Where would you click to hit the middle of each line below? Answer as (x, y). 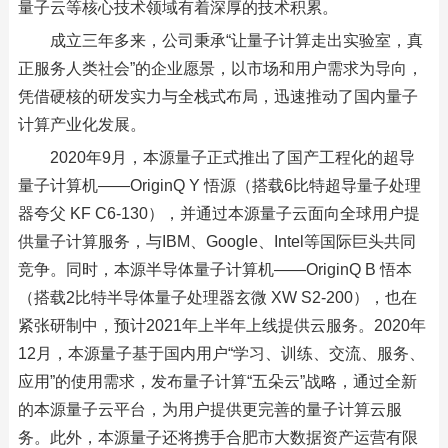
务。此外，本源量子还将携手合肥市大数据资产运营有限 (217, 437)
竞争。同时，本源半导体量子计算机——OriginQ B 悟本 (214, 269)
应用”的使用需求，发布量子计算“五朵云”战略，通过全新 (217, 381)
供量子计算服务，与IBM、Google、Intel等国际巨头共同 (216, 241)
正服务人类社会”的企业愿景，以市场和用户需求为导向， (220, 68)
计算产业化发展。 (81, 124)
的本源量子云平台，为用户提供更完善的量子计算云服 (209, 409)
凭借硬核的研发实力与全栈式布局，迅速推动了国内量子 (217, 96)
